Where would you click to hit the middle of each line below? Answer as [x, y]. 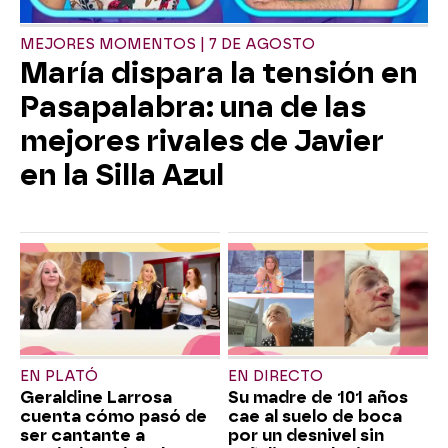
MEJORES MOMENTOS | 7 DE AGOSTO [167, 44]
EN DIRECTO [275, 377]
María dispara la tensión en [219, 72]
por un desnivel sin [306, 436]
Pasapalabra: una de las [193, 106]
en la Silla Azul [122, 174]
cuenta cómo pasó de [113, 417]
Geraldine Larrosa [96, 398]
